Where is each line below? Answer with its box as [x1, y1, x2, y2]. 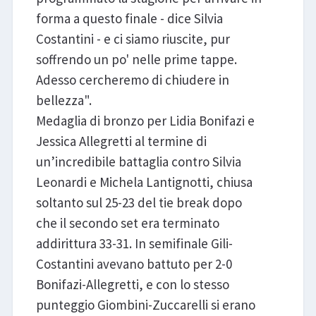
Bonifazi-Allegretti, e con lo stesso [35, 276, 229, 293]
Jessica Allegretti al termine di [35, 133, 207, 150]
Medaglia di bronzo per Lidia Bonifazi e [35, 112, 255, 130]
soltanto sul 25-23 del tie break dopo [35, 194, 242, 212]
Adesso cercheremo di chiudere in [35, 71, 229, 89]
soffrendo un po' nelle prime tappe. [35, 51, 237, 68]
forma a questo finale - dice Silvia [35, 10, 223, 28]
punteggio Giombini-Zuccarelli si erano [35, 296, 255, 314]
